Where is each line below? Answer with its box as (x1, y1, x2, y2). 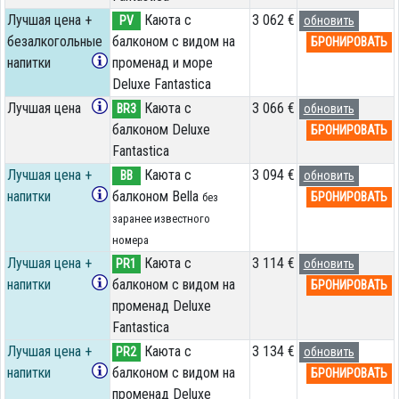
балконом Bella (111, 187, 202, 205)
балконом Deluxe (111, 120, 210, 138)
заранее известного (111, 211, 210, 225)
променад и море (111, 53, 213, 71)
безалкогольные (6, 32, 102, 50)
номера (111, 232, 149, 247)
